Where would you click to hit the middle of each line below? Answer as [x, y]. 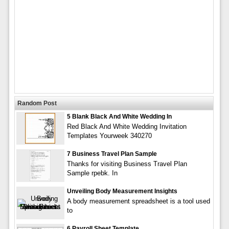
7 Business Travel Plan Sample [112, 154]
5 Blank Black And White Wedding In [119, 117]
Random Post [37, 104]
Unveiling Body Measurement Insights [122, 191]
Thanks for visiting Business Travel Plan [127, 164]
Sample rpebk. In [92, 173]
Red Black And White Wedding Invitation [127, 127]
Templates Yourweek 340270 [109, 136]
